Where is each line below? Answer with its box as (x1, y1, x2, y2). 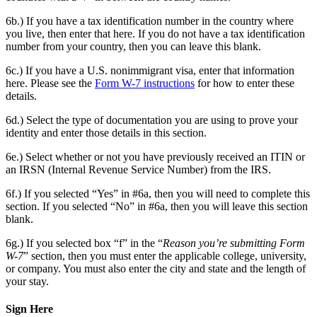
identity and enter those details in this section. (6, 126, 207, 139)
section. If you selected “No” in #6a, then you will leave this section (6, 200, 308, 212)
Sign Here (6, 302, 53, 315)
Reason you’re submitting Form (163, 236, 305, 249)
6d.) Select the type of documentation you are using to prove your (6, 113, 298, 126)
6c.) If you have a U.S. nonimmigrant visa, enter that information (6, 64, 294, 76)
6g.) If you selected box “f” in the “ (6, 236, 163, 249)
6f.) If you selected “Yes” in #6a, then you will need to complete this (6, 187, 310, 200)
